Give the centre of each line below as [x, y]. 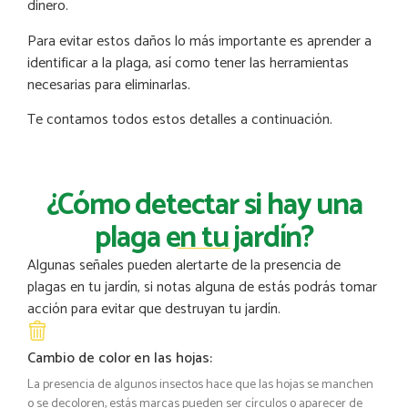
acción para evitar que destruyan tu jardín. [154, 310]
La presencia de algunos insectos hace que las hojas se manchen [200, 385]
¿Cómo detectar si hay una [204, 206]
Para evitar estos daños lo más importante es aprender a [199, 41]
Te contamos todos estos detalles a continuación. [182, 119]
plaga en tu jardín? [204, 239]
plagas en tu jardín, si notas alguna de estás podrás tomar [202, 288]
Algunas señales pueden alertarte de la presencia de [184, 266]
